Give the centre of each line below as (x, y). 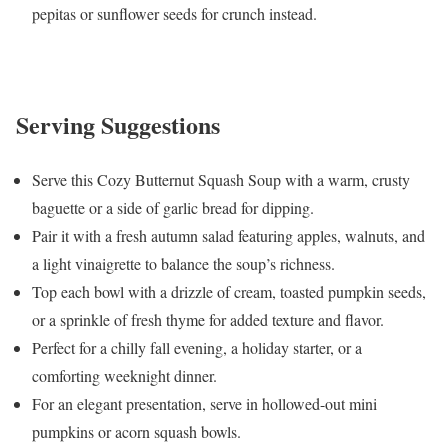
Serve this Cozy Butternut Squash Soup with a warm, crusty (221, 180)
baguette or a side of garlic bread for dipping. (173, 208)
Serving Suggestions (118, 125)
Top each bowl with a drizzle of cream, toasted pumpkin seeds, (229, 292)
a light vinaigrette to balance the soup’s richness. (183, 264)
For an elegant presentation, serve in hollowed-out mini (204, 404)
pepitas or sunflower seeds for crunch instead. (174, 14)
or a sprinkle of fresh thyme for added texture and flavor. (208, 320)
